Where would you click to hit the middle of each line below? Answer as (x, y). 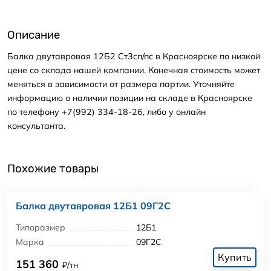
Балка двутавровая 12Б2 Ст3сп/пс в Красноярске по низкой (134, 56)
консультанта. (36, 126)
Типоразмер (41, 227)
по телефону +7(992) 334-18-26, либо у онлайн (106, 112)
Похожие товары (53, 169)
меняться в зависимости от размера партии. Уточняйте (121, 84)
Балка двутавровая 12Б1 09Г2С (93, 206)
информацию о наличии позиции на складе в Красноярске (130, 98)
